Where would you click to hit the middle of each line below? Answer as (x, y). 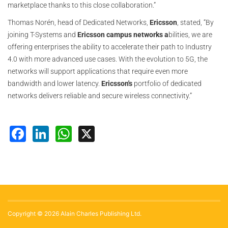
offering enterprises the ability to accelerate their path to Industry (110, 47)
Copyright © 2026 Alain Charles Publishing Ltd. (75, 213)
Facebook (64, 132)
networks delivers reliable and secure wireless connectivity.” (100, 96)
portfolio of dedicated (167, 83)
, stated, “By (195, 22)
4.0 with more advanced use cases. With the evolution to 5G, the (108, 59)
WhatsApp (111, 132)
